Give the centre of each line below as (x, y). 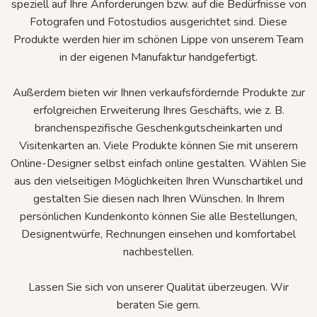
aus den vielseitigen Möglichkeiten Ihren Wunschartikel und (158, 181)
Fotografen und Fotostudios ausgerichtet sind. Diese (158, 22)
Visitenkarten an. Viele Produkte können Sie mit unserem (158, 145)
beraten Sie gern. (158, 305)
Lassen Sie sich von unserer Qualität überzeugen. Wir (158, 287)
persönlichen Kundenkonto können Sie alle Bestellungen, (158, 216)
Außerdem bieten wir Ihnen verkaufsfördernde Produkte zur (158, 92)
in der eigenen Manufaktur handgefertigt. (158, 57)
